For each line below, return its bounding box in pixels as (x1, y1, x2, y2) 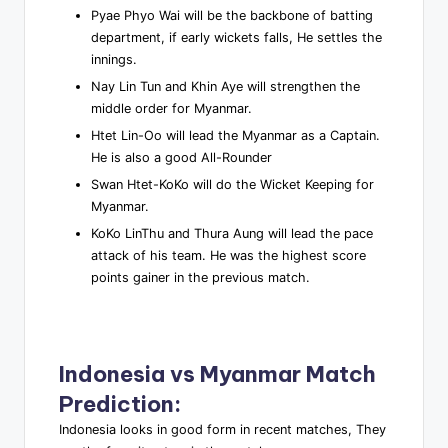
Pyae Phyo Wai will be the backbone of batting (91, 8, 373, 23)
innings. (91, 52, 137, 67)
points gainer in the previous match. (91, 270, 310, 286)
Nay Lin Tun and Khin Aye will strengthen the (91, 79, 360, 95)
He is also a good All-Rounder (91, 150, 272, 166)
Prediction (59, 390, 174, 419)
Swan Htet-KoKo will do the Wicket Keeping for (91, 177, 374, 193)
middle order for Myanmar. (91, 101, 252, 117)
